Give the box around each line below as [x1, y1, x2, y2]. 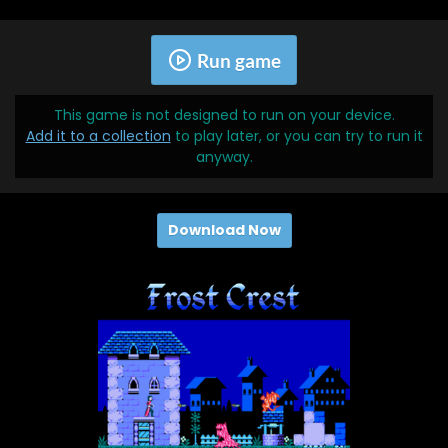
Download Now [167, 220, 281, 241]
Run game [196, 48, 281, 72]
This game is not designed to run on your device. [53, 105, 395, 126]
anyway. [195, 147, 253, 168]
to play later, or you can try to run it [170, 126, 423, 147]
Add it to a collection [25, 126, 171, 147]
